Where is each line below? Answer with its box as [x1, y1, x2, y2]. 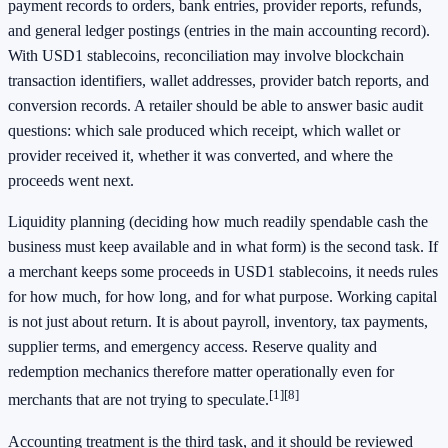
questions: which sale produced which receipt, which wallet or [8, 122, 400, 140]
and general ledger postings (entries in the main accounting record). [8, 22, 430, 40]
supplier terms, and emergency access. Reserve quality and [8, 338, 377, 356]
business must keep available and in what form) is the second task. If [8, 238, 438, 256]
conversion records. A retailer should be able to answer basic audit [8, 97, 423, 115]
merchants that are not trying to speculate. [8, 391, 269, 409]
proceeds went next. [8, 172, 134, 190]
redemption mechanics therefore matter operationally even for [8, 363, 394, 381]
